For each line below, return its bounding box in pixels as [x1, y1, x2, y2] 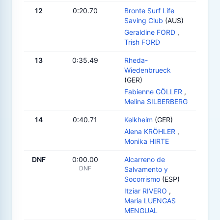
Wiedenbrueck [124, 65, 171, 74]
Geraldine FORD [124, 27, 175, 36]
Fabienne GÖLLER [124, 87, 182, 96]
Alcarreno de [124, 155, 165, 164]
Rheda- [124, 55, 148, 64]
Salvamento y [124, 165, 168, 173]
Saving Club [124, 16, 163, 25]
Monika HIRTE [124, 137, 169, 145]
